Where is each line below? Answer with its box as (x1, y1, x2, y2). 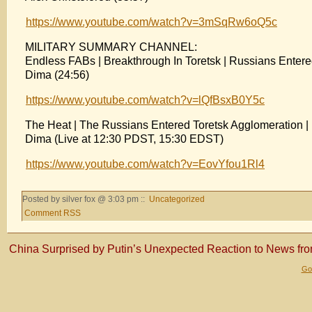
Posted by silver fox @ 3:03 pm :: (22, 194, 147, 204)
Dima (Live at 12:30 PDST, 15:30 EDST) (25, 132, 224, 145)
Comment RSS (24, 208, 81, 218)
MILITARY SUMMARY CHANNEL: (25, 40, 197, 53)
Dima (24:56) (25, 68, 89, 81)
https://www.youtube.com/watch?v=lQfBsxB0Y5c (26, 93, 265, 106)
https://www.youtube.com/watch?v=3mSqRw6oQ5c (26, 15, 277, 28)
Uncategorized (149, 194, 205, 204)
